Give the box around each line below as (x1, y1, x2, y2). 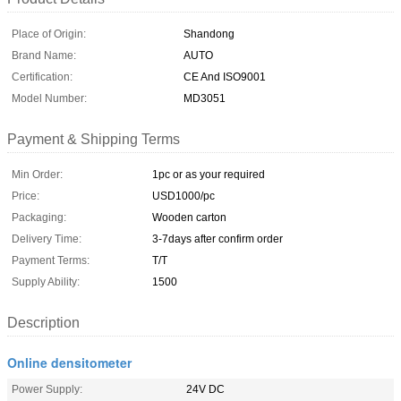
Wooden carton (152, 210, 226, 224)
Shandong (183, 27, 235, 40)
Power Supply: (12, 382, 82, 396)
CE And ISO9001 (183, 70, 266, 83)
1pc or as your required (152, 167, 265, 181)
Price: (12, 189, 39, 202)
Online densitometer (7, 353, 132, 371)
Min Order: (12, 167, 63, 181)
